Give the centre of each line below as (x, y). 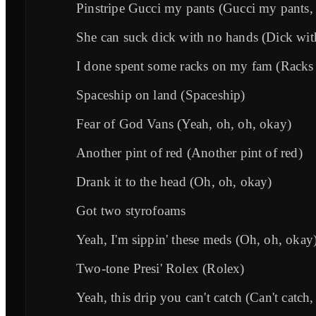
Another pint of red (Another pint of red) (189, 152)
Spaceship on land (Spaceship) (161, 95)
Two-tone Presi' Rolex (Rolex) (160, 268)
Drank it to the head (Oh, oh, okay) (174, 181)
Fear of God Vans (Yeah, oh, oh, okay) (184, 123)
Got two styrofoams (131, 210)
